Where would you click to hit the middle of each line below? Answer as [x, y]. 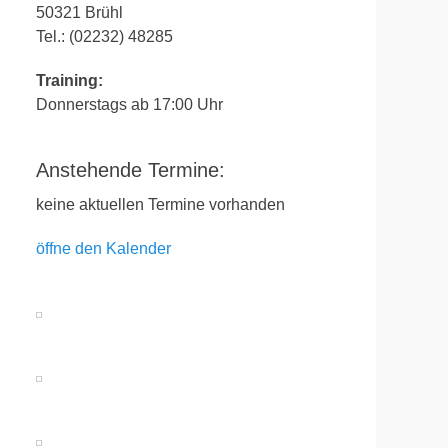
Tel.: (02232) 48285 [104, 36]
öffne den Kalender [103, 248]
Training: [69, 80]
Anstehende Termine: [130, 170]
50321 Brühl [79, 12]
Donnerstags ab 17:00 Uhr [129, 104]
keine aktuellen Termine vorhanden [160, 204]
